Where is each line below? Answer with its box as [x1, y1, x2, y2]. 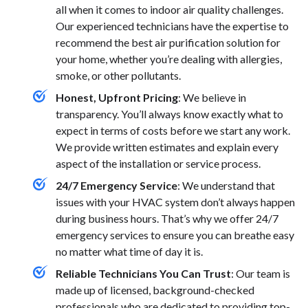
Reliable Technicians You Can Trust [56, 267, 231, 280]
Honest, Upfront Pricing [56, 91, 178, 104]
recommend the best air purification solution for [56, 36, 280, 49]
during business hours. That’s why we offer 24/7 [56, 212, 278, 225]
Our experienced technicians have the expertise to [56, 19, 289, 33]
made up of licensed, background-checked [56, 283, 254, 297]
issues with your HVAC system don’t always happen [56, 195, 295, 209]
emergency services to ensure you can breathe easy [56, 228, 294, 242]
